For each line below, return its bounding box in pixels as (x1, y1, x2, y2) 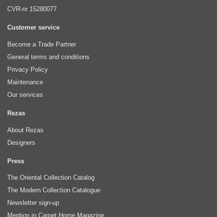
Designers (7, 139, 35, 146)
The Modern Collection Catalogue (7, 186, 100, 194)
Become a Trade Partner (7, 41, 76, 48)
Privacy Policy (7, 66, 48, 74)
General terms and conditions (7, 53, 90, 61)
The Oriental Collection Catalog (7, 174, 94, 182)
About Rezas (7, 126, 44, 134)
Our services (7, 91, 43, 99)
